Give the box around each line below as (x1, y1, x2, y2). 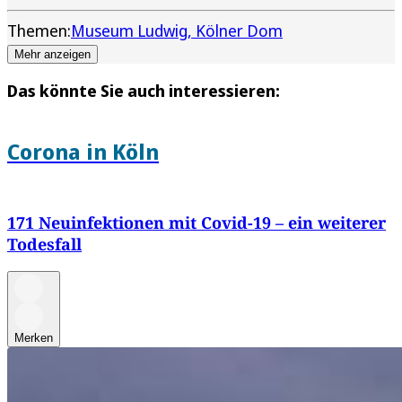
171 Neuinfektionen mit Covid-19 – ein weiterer (7, 212, 386, 234)
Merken (14, 331, 53, 345)
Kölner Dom (196, 19, 283, 41)
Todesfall (7, 233, 82, 256)
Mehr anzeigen (14, 47, 91, 61)
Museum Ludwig (71, 19, 188, 41)
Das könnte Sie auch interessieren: (7, 79, 280, 101)
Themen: (7, 19, 71, 41)
